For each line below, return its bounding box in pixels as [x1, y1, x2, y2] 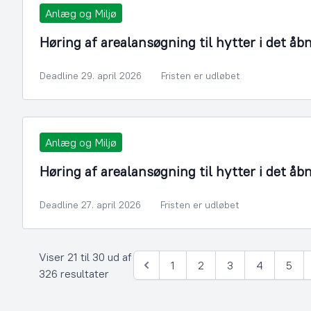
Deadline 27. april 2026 [40, 199, 141, 211]
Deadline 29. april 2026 [40, 69, 142, 82]
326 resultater [39, 267, 109, 280]
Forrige [139, 265, 175, 280]
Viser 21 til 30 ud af [39, 250, 131, 264]
